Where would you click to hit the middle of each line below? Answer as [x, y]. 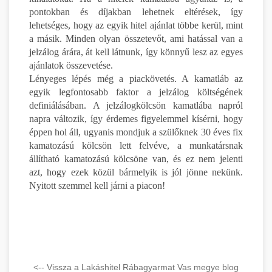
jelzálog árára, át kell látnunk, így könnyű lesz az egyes [136, 52]
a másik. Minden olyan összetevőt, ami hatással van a [136, 38]
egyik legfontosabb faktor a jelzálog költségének [136, 92]
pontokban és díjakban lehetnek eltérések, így [136, 12]
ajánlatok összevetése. [71, 65]
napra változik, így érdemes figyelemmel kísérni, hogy [136, 118]
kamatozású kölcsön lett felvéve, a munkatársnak [136, 145]
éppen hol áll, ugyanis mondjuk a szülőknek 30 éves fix [136, 132]
